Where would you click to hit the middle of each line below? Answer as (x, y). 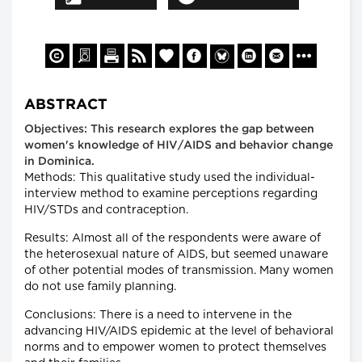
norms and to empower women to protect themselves (175, 348)
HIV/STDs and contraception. (106, 210)
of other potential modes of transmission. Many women (179, 271)
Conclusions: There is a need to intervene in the (158, 316)
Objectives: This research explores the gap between (169, 130)
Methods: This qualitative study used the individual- (170, 178)
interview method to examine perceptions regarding (171, 194)
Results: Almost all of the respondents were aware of (173, 239)
